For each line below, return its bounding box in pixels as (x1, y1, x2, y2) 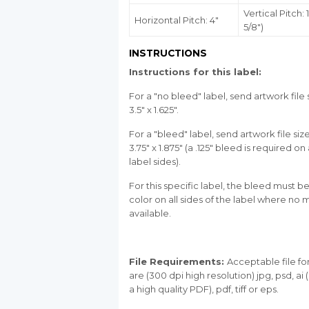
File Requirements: (129, 256, 224, 268)
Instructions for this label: (129, 66, 261, 78)
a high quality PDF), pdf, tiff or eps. (129, 283, 279, 295)
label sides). (129, 156, 181, 168)
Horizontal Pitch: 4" (134, 14, 219, 26)
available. (129, 208, 171, 219)
